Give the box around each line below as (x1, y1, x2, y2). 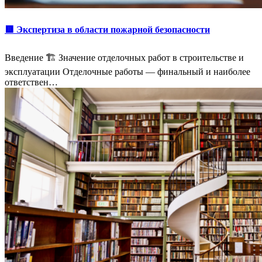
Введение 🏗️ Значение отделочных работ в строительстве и (5, 53, 244, 63)
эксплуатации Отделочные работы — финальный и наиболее (5, 67, 250, 77)
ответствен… (5, 77, 58, 88)
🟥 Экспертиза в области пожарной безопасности (5, 24, 210, 35)
